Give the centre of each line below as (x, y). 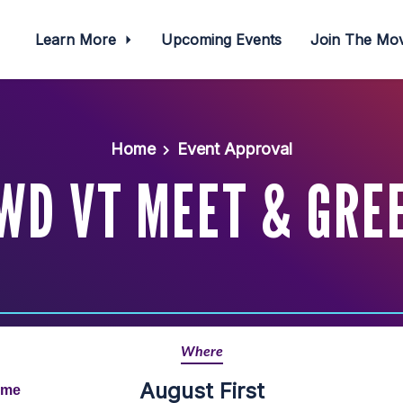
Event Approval (234, 149)
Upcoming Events (222, 40)
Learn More (77, 40)
